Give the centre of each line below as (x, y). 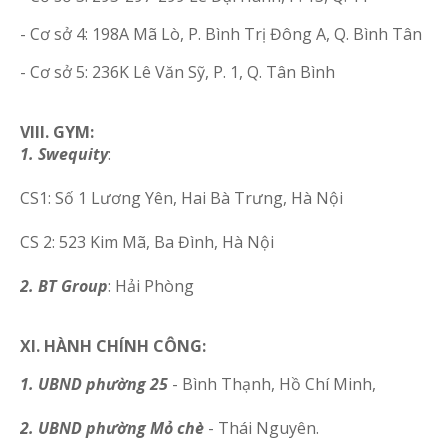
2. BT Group (64, 286)
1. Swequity (64, 154)
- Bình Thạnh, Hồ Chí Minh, (272, 384)
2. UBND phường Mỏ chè (112, 428)
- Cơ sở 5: (54, 72)
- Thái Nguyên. (261, 428)
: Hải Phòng (151, 286)
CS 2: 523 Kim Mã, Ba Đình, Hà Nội (147, 242)
